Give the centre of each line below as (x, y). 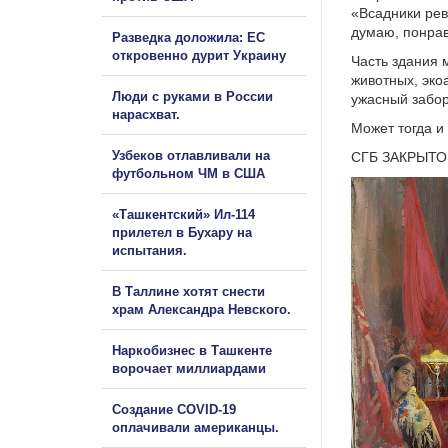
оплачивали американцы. (195, 427)
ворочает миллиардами (189, 368)
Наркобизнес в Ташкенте (192, 350)
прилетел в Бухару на (182, 232)
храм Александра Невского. (201, 309)
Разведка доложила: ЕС (188, 37)
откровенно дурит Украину (199, 55)
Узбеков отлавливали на (191, 155)
